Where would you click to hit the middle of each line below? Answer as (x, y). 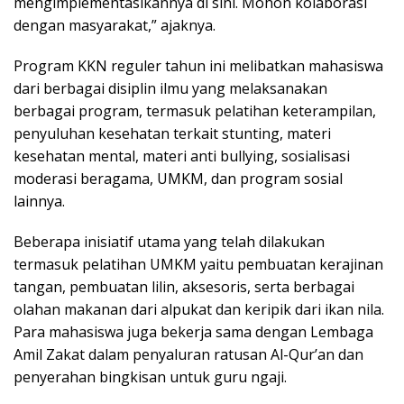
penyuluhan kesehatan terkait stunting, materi (172, 133)
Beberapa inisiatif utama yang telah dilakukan (169, 241)
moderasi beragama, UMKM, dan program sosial (178, 178)
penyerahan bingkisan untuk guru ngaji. (150, 376)
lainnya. (39, 201)
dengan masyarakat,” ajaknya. (115, 25)
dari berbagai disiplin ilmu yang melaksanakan (170, 88)
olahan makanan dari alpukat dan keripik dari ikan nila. (199, 309)
